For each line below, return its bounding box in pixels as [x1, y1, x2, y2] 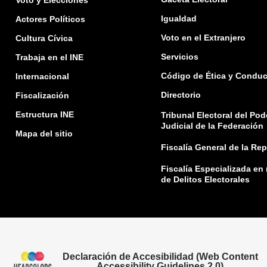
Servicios [160, 52, 198, 62]
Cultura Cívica [15, 33, 73, 44]
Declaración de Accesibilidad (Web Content [62, 251, 258, 262]
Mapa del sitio [15, 129, 73, 139]
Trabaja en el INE [15, 52, 83, 63]
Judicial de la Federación [160, 121, 263, 131]
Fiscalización [15, 91, 69, 101]
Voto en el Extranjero [160, 33, 246, 43]
